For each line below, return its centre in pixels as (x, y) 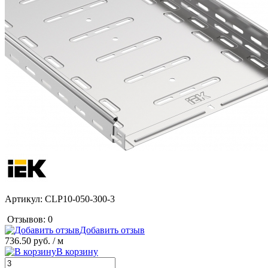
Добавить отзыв (112, 230)
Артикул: (24, 199)
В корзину (77, 251)
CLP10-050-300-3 (79, 199)
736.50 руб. (28, 240)
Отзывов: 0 (30, 219)
